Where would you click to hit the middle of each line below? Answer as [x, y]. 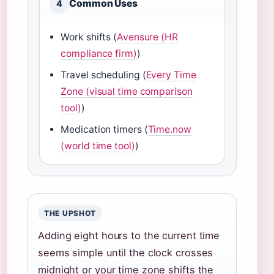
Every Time [171, 75]
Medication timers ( [104, 129]
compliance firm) [99, 54]
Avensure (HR [147, 37]
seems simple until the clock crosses [126, 253]
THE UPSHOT [70, 213]
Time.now [169, 129]
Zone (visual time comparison [127, 91]
